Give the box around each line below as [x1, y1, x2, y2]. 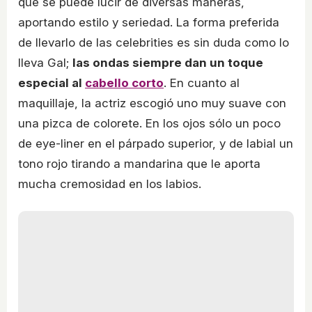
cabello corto [85, 76, 164, 91]
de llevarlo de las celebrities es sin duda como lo [18, 36, 289, 50]
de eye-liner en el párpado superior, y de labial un [18, 136, 293, 151]
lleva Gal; [18, 56, 72, 70]
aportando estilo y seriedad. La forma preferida [18, 15, 279, 30]
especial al [18, 76, 85, 91]
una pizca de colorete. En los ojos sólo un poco [18, 116, 281, 131]
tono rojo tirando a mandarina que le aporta [18, 157, 260, 171]
